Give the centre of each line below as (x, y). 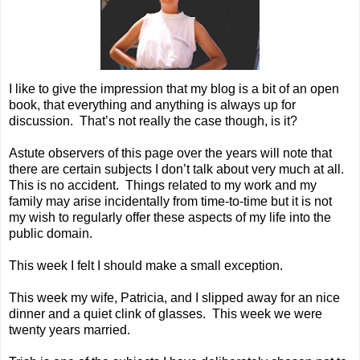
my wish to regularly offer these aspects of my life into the (170, 218)
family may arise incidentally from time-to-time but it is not (170, 202)
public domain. (51, 234)
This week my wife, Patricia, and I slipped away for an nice (174, 298)
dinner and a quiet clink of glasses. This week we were (166, 314)
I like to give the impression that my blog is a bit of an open (174, 89)
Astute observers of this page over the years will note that (170, 153)
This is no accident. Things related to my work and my (163, 186)
